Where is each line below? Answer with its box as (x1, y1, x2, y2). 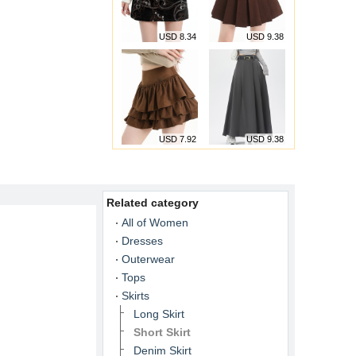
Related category (106, 196, 199, 209)
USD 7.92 (159, 134, 196, 144)
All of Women (122, 216, 188, 229)
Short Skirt (133, 326, 191, 339)
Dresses (122, 234, 163, 247)
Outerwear (122, 253, 175, 265)
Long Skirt (133, 308, 184, 320)
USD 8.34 (159, 32, 196, 41)
